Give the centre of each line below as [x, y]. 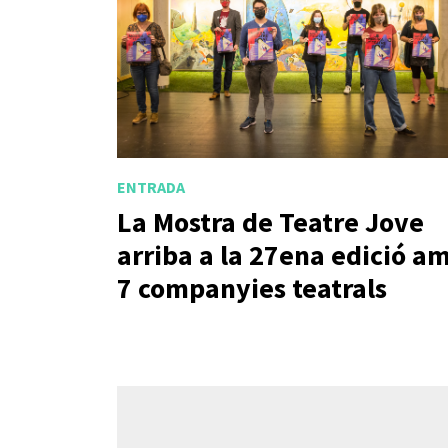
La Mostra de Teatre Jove [270, 222]
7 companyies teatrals [252, 288]
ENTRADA [151, 186]
